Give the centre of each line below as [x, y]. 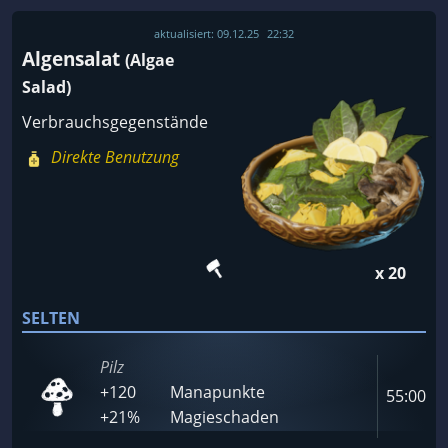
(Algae [149, 60]
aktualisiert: [185, 33]
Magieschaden [224, 417]
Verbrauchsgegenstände [115, 122]
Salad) [46, 87]
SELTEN [51, 318]
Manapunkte [217, 392]
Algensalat [73, 58]
